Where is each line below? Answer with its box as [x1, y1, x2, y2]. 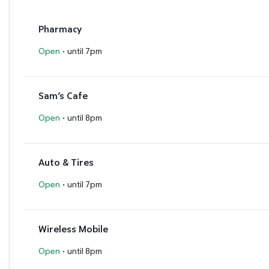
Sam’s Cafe [38, 88, 88, 102]
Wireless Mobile [38, 222, 108, 235]
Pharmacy [38, 22, 82, 35]
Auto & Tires [38, 155, 94, 169]
